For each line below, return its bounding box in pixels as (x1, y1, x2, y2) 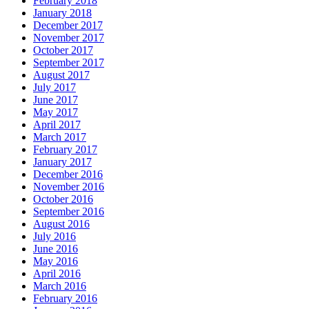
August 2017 (33, 68, 90, 81)
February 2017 (33, 143, 97, 155)
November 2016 (33, 180, 104, 192)
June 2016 (33, 242, 78, 255)
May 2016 (33, 255, 78, 267)
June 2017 (33, 93, 78, 106)
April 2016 (33, 267, 81, 279)
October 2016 (33, 192, 93, 205)
